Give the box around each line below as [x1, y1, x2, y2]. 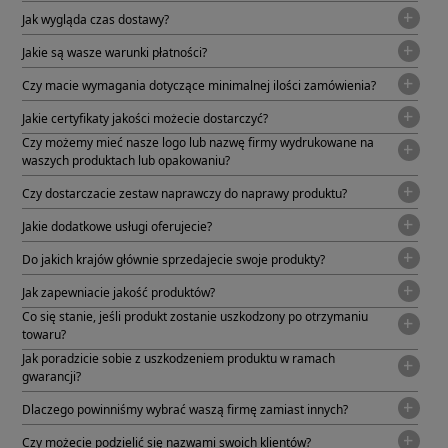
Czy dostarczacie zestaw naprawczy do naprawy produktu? [21, 184, 347, 202]
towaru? [21, 325, 66, 343]
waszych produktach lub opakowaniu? [21, 151, 230, 169]
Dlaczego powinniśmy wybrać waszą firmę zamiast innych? [21, 400, 348, 418]
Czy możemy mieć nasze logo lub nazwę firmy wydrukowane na [21, 133, 374, 151]
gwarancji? [21, 367, 81, 385]
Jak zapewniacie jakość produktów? [21, 283, 215, 301]
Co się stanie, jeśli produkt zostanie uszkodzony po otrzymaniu [21, 307, 368, 325]
